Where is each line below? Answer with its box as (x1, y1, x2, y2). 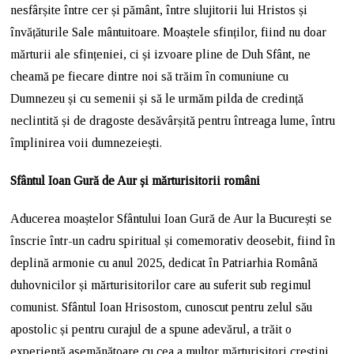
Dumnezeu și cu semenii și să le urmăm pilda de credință (10, 91, 304, 105)
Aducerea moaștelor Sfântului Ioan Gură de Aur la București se (10, 211, 333, 225)
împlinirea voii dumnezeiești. (10, 135, 163, 149)
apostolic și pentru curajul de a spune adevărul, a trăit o (10, 322, 292, 336)
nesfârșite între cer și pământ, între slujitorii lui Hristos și (10, 2, 308, 17)
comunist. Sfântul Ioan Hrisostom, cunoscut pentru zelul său (10, 299, 313, 314)
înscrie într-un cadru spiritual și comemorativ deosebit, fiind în (10, 233, 336, 247)
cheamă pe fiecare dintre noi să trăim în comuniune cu (10, 69, 289, 83)
